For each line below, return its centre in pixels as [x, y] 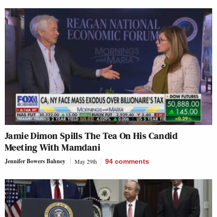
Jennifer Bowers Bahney [35, 161]
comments [132, 161]
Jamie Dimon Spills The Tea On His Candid [91, 135]
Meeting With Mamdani [53, 147]
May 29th [86, 161]
